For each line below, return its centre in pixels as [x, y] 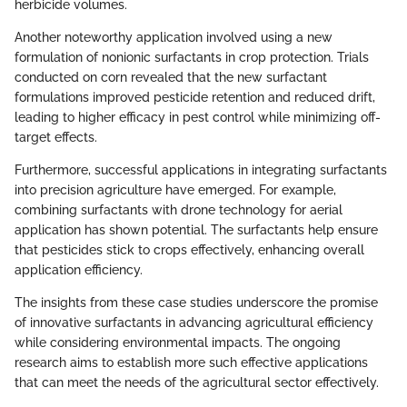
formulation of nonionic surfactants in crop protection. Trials [192, 57]
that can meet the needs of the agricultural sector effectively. [197, 382]
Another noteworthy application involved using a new [174, 37]
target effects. [56, 137]
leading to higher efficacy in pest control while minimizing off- [198, 117]
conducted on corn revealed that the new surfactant [171, 77]
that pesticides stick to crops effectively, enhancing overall [189, 250]
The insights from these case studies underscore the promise [196, 303]
